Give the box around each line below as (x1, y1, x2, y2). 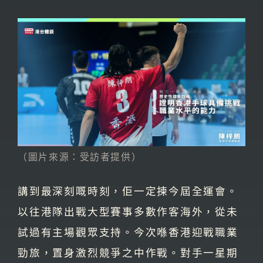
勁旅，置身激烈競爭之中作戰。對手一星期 (18, 245, 238, 259)
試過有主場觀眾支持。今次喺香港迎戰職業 (18, 224, 238, 239)
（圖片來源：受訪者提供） (18, 150, 142, 163)
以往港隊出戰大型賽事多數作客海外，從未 (18, 204, 238, 218)
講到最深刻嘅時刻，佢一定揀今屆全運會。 (18, 183, 238, 198)
